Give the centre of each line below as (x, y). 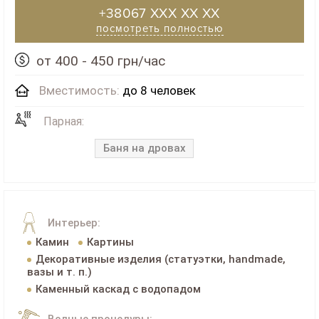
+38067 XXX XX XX (159, 14)
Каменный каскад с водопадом (118, 289)
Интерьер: (74, 223)
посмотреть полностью (159, 29)
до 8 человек (158, 91)
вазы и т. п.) (59, 272)
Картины (110, 242)
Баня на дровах (144, 148)
